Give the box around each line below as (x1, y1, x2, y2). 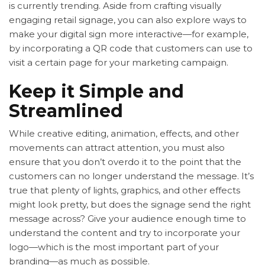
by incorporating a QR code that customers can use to (9, 43, 253, 54)
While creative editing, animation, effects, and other (9, 128, 239, 140)
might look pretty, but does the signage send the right (9, 199, 251, 211)
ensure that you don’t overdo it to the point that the (9, 156, 241, 168)
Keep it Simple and (9, 80, 184, 103)
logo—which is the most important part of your (9, 241, 219, 253)
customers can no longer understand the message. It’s (9, 170, 254, 182)
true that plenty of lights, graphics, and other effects (9, 185, 240, 196)
